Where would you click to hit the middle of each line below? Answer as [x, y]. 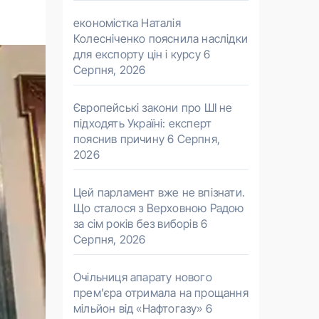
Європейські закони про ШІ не [153, 108]
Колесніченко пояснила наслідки [161, 38]
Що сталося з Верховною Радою [159, 208]
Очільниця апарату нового [143, 277]
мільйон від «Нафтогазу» [138, 308]
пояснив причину [119, 139]
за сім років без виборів [136, 224]
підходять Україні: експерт [143, 123]
